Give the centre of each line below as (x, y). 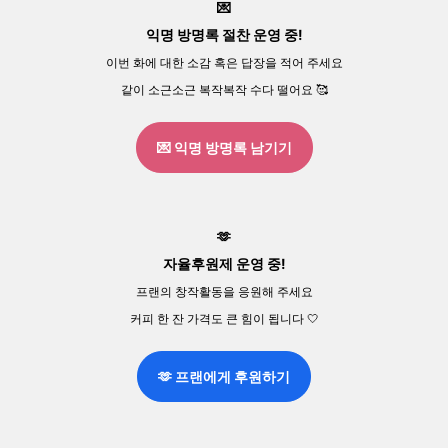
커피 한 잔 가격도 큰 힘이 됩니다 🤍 (224, 318)
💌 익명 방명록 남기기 (224, 147)
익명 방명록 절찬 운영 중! (224, 34)
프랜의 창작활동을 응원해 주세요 (224, 291)
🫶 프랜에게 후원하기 (224, 376)
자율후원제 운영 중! (224, 263)
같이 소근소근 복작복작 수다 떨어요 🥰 (224, 89)
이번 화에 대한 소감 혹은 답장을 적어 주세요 (224, 62)
